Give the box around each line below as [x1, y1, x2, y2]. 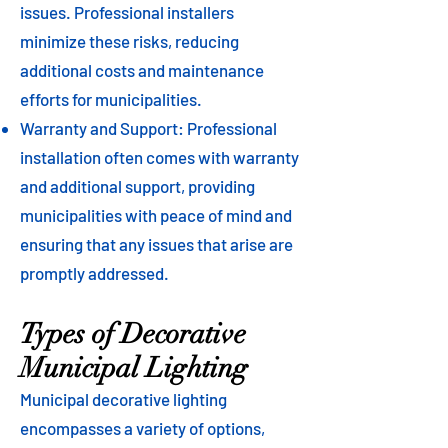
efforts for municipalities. [20, 89, 202, 109]
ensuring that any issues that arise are [20, 234, 293, 254]
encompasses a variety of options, [20, 418, 265, 438]
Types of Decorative [20, 317, 246, 351]
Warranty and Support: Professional [20, 118, 277, 138]
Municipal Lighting [20, 351, 248, 385]
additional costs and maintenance [20, 60, 264, 80]
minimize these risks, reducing [20, 31, 239, 51]
